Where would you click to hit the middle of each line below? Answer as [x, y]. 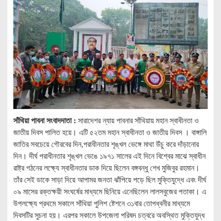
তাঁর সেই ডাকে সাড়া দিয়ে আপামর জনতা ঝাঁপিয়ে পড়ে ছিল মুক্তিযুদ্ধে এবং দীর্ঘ [110, 180]
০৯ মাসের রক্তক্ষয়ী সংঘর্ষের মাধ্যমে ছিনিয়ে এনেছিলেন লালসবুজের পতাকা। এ [110, 192]
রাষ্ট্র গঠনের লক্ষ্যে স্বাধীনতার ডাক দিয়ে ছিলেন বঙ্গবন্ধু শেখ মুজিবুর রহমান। [107, 168]
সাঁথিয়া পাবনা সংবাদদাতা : [45, 121]
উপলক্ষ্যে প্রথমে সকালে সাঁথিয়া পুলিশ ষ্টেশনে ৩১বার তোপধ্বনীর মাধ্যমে [102, 204]
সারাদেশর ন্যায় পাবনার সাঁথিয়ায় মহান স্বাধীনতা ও [137, 121]
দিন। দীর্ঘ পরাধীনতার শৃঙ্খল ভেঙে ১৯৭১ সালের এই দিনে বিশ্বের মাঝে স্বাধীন [110, 156]
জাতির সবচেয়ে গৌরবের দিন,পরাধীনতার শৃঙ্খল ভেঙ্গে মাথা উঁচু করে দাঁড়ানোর [106, 145]
